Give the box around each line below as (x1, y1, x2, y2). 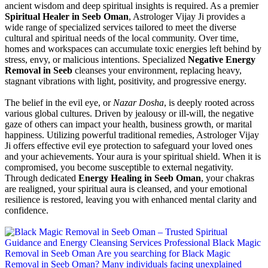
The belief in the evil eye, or (5, 97, 113, 108)
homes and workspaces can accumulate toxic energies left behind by (5, 43, 261, 54)
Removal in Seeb (5, 65, 72, 75)
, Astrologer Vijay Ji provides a (129, 11, 245, 22)
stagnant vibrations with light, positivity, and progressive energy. (5, 75, 246, 86)
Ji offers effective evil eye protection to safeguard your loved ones (5, 140, 252, 151)
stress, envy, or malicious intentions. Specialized (5, 54, 188, 65)
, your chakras (201, 172, 254, 183)
